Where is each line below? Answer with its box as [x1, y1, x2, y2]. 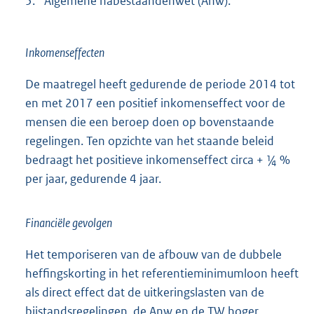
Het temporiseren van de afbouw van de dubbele [25, 247, 282, 263]
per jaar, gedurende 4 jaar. [25, 171, 161, 187]
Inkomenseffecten [25, 45, 104, 61]
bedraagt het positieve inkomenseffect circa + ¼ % [25, 152, 290, 168]
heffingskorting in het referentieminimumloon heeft [25, 266, 299, 282]
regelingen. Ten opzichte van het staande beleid [25, 133, 274, 149]
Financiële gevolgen [25, 215, 112, 231]
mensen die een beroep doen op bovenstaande [25, 114, 274, 130]
